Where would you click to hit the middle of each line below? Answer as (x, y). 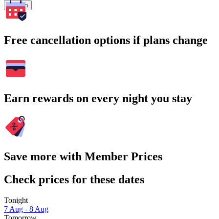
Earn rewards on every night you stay (98, 99)
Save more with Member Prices (83, 156)
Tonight (16, 200)
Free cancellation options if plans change (106, 40)
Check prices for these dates (74, 179)
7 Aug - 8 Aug (26, 209)
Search (18, 5)
